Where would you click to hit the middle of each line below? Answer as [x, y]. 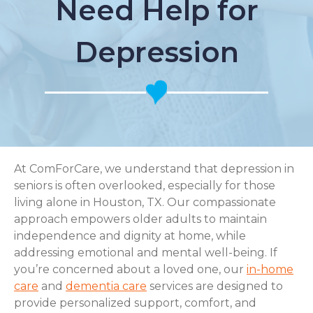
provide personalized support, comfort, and [135, 303]
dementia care [106, 286]
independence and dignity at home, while [130, 236]
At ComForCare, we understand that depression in [154, 169]
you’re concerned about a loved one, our [130, 269]
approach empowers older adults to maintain [140, 219]
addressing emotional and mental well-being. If [146, 253]
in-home [270, 269]
